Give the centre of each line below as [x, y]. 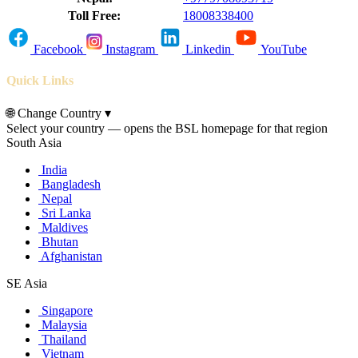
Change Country [60, 113]
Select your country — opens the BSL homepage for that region [167, 128]
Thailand [62, 339]
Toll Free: [94, 16]
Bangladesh [70, 184]
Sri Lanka [65, 213]
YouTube [284, 50]
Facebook [58, 50]
